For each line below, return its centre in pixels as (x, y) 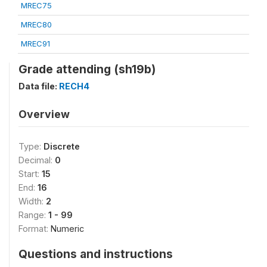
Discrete (62, 146)
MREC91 (35, 43)
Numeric (67, 228)
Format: (35, 228)
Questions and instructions (96, 254)
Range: (33, 215)
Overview (44, 114)
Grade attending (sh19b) (87, 69)
